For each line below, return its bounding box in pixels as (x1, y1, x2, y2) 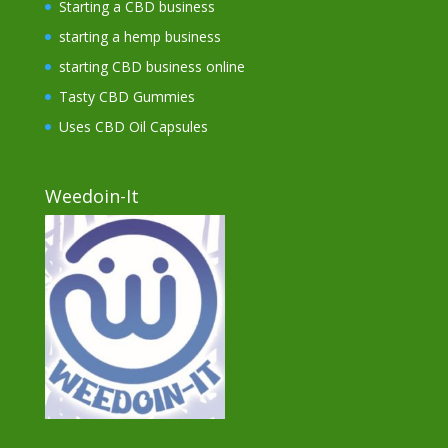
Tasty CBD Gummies (58, 87, 195, 107)
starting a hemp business (58, 27, 221, 47)
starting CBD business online (58, 57, 245, 77)
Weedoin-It (44, 183, 139, 208)
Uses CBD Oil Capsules (58, 117, 208, 137)
